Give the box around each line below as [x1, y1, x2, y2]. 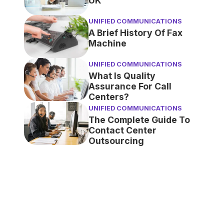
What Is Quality [88, 70, 155, 81]
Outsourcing [88, 135, 144, 146]
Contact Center [88, 125, 156, 136]
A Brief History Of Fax [88, 27, 182, 38]
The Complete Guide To [88, 114, 190, 125]
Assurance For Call [88, 81, 171, 92]
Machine [88, 38, 126, 49]
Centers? [88, 91, 129, 102]
